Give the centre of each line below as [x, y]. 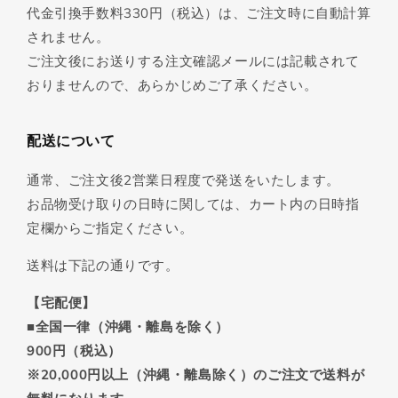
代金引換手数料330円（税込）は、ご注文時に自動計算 [199, 13]
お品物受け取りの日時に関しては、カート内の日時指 [193, 204]
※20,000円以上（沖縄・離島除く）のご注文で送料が [196, 375]
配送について [71, 141]
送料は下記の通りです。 [103, 266]
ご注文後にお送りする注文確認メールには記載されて [193, 61]
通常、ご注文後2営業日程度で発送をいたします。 [183, 180]
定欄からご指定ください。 [110, 228]
